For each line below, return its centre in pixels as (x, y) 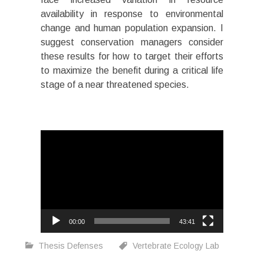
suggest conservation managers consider (132, 42)
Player (53, 150)
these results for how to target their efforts (132, 56)
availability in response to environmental (132, 14)
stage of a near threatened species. (115, 84)
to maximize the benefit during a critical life (132, 70)
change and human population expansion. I (132, 28)
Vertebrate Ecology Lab (176, 246)
